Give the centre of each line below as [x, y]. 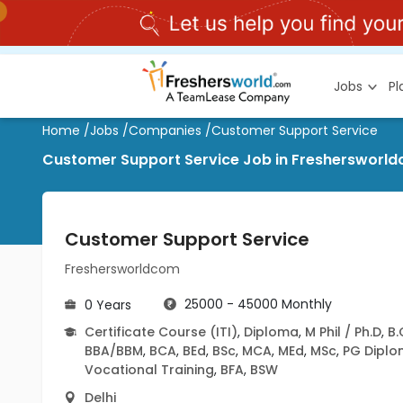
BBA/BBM [114, 351]
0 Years [108, 305]
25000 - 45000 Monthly [258, 304]
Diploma [271, 332]
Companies [165, 130]
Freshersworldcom [122, 269]
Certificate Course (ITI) [161, 332]
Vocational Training [149, 370]
